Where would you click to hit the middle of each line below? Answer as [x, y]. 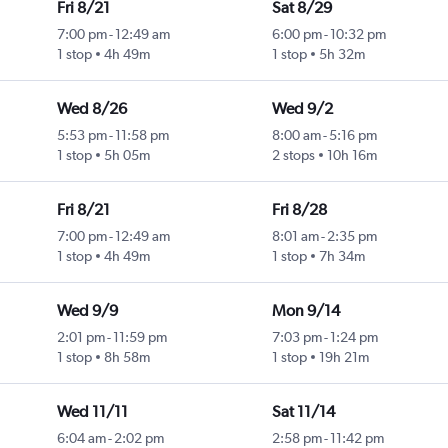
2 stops [293, 155]
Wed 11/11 [92, 412]
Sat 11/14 [303, 412]
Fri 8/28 [299, 210]
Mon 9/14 [305, 311]
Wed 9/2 [302, 109]
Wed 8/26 [91, 109]
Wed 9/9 [87, 311]
